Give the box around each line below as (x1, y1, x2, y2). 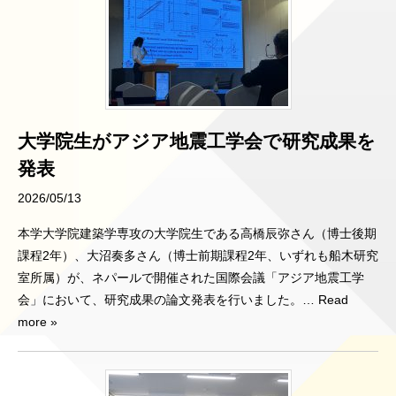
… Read (302, 292, 348, 307)
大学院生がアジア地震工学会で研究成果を (18, 130, 376, 151)
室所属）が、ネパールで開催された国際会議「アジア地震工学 (18, 270, 364, 285)
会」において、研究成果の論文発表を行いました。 (18, 292, 302, 307)
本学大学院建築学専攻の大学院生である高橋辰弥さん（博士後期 (18, 225, 377, 240)
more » (18, 314, 57, 329)
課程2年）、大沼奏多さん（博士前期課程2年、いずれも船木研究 (18, 247, 378, 263)
